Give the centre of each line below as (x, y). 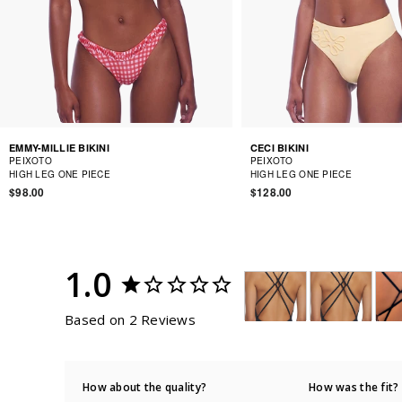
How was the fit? (354, 387)
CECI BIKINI (279, 147)
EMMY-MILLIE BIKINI (60, 147)
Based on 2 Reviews (131, 319)
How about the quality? (145, 387)
